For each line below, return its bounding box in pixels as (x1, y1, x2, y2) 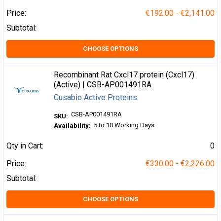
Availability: (54, 122, 91, 130)
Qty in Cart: (6, 141, 43, 150)
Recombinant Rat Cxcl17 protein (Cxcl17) (54, 70, 195, 79)
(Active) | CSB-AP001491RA (54, 79, 152, 89)
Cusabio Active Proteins (54, 92, 138, 102)
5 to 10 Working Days (94, 121, 155, 129)
